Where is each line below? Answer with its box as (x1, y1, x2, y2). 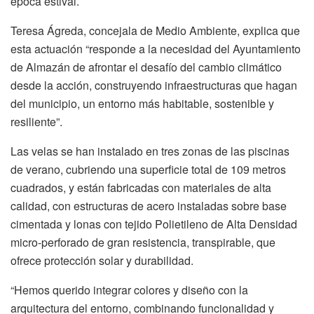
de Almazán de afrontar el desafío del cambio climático (11, 59, 282, 76)
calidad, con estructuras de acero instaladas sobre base (11, 198, 287, 214)
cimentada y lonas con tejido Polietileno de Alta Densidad (11, 216, 297, 233)
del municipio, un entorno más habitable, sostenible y (11, 95, 274, 112)
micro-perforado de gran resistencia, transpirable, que (11, 234, 275, 251)
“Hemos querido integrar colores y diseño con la (11, 282, 248, 299)
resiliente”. (11, 114, 62, 130)
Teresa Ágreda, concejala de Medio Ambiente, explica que (11, 22, 300, 39)
